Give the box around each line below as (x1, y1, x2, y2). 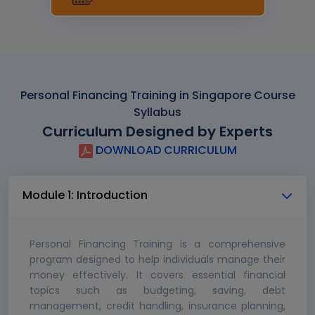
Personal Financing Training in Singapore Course (20, 87, 295, 104)
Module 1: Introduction (22, 187, 148, 204)
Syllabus (134, 104, 181, 121)
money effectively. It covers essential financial (30, 268, 285, 283)
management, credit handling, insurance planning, (30, 299, 285, 314)
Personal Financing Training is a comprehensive (30, 237, 285, 252)
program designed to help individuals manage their (30, 252, 285, 267)
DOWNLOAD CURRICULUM (92, 142, 237, 159)
